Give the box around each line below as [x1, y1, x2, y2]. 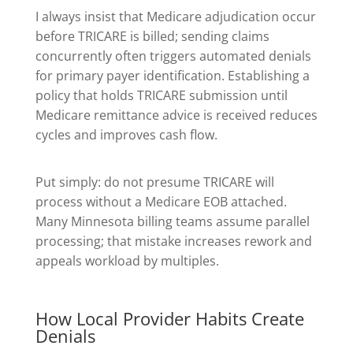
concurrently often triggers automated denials [35, 46, 311, 65]
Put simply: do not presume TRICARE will [35, 173, 274, 191]
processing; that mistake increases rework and [35, 232, 312, 251]
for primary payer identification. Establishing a [35, 66, 310, 84]
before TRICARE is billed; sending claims [35, 27, 269, 45]
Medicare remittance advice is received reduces [35, 106, 318, 124]
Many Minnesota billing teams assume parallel [35, 213, 310, 231]
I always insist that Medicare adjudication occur [35, 7, 316, 25]
